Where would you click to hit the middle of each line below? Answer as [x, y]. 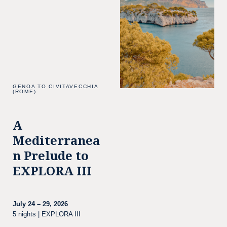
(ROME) [25, 91]
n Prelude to [51, 156]
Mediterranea [56, 141]
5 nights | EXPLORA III [47, 214]
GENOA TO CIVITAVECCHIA [55, 86]
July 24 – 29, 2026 [40, 204]
